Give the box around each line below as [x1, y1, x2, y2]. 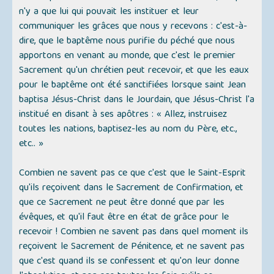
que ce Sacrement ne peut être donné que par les [19, 194, 225, 212]
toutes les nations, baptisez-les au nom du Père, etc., [19, 121, 237, 139]
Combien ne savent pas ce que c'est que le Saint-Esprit [19, 165, 246, 183]
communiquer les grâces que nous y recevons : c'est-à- [19, 18, 248, 36]
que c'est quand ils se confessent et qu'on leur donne [19, 253, 240, 271]
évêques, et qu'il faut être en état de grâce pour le [19, 209, 229, 227]
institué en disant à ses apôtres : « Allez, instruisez [19, 106, 228, 124]
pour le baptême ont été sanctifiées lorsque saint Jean [19, 77, 246, 95]
